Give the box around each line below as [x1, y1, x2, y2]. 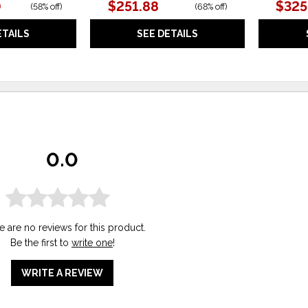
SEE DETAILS [137, 27, 199, 39]
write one [71, 236, 113, 248]
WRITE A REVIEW [21, 267, 104, 278]
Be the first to [10, 236, 71, 248]
